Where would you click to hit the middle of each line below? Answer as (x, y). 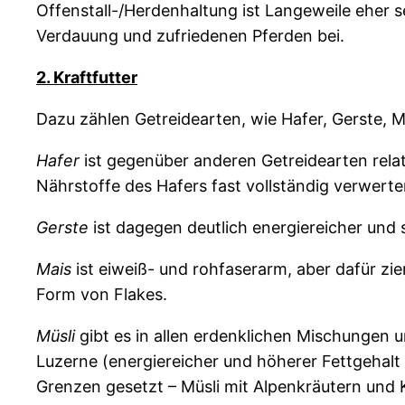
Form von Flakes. (102, 295)
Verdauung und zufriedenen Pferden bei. (190, 36)
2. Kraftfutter (87, 78)
